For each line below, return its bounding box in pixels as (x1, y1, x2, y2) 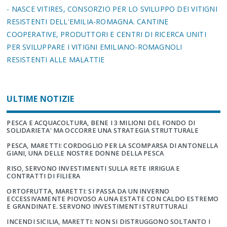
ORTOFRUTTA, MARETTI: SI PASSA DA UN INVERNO (7, 187, 170, 196)
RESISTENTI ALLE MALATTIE (7, 55, 105, 65)
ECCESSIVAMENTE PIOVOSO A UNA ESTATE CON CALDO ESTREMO (7, 195, 219, 204)
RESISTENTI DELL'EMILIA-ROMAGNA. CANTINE (7, 17, 169, 27)
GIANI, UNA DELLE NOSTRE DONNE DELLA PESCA (7, 149, 164, 158)
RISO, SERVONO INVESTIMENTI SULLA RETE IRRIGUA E (7, 164, 180, 173)
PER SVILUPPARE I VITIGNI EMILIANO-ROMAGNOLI (7, 42, 182, 52)
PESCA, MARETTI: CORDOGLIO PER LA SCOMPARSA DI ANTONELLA (7, 141, 218, 150)
